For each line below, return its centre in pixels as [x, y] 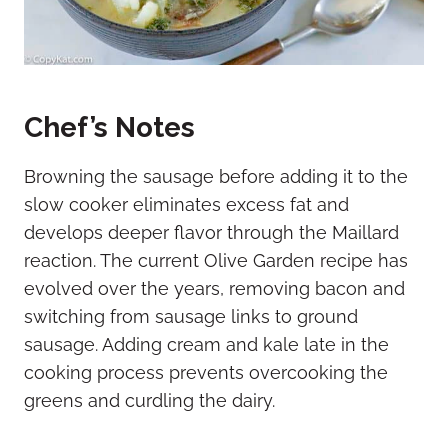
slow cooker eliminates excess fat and [186, 205]
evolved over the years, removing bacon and [214, 289]
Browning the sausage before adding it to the [216, 177]
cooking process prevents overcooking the [206, 373]
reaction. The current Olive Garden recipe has [216, 261]
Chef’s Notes [109, 128]
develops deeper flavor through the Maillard [211, 233]
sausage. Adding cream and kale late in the [206, 345]
